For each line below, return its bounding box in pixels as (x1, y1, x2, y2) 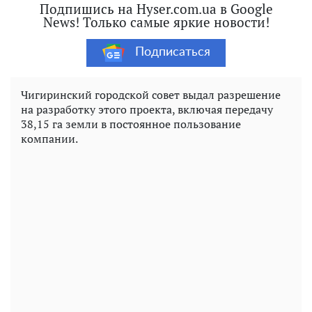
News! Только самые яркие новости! (42, 13, 270, 31)
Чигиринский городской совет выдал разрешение (21, 86, 281, 102)
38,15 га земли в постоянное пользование (21, 116, 241, 132)
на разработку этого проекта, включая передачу (21, 101, 273, 117)
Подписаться (134, 46, 210, 59)
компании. (21, 130, 78, 146)
